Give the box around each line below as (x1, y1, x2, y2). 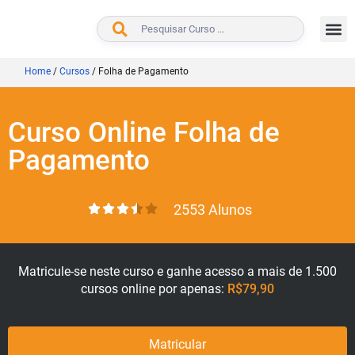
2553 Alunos (173, 200, 252, 218)
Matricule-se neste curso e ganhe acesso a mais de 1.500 (18, 264, 337, 279)
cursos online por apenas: (81, 281, 227, 296)
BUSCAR (304, 23, 353, 35)
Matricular (149, 337, 206, 352)
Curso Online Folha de (8, 116, 280, 149)
